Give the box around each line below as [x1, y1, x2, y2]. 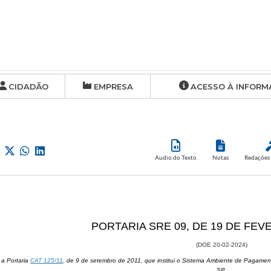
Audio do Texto [154, 154, 197, 161]
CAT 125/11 [30, 257, 64, 264]
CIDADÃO [8, 82, 48, 91]
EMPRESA [94, 82, 133, 91]
